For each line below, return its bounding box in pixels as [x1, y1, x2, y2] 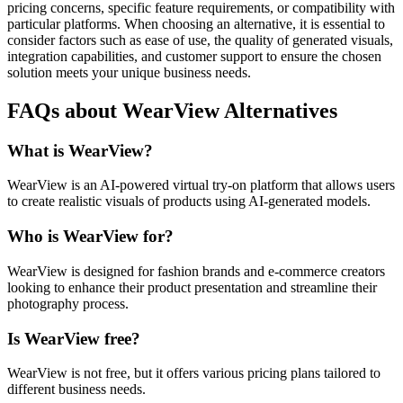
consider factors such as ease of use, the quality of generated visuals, [7, 31, 393, 48]
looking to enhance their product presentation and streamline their [7, 279, 377, 295]
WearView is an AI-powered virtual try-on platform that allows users [7, 177, 395, 193]
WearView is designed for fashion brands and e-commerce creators [7, 263, 385, 279]
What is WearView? [7, 140, 153, 160]
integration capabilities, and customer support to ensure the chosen [7, 48, 381, 64]
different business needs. [7, 381, 146, 398]
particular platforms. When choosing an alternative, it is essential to [7, 15, 385, 31]
